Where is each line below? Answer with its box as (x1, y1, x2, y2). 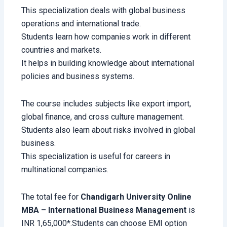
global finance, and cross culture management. (21, 112, 184, 122)
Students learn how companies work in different (21, 32, 191, 42)
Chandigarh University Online (79, 192, 192, 202)
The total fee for (21, 192, 79, 202)
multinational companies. (21, 165, 109, 175)
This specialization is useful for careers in (21, 152, 171, 162)
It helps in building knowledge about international (21, 58, 195, 68)
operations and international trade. (21, 19, 141, 29)
